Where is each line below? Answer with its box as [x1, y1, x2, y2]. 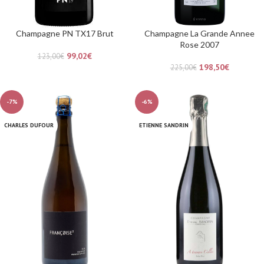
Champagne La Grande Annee [144, 28, 255, 38]
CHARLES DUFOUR [4, 121, 54, 129]
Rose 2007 [180, 39, 219, 49]
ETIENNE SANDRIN [139, 121, 189, 129]
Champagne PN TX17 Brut [15, 28, 114, 38]
